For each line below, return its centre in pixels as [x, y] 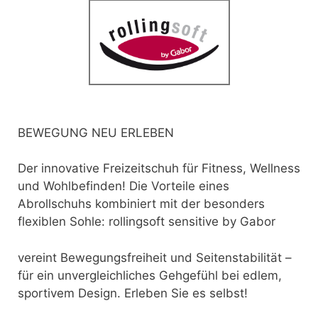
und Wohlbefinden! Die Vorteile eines [124, 186]
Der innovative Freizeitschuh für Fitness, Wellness [159, 169]
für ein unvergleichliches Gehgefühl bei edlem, [150, 275]
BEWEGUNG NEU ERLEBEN [96, 132]
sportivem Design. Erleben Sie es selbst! [133, 293]
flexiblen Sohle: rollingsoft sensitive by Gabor [147, 222]
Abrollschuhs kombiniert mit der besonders [141, 204]
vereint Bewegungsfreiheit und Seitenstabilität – [155, 257]
